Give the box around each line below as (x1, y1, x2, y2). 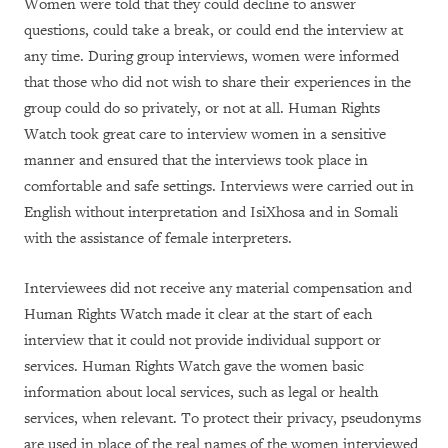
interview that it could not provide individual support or (24, 331, 381, 350)
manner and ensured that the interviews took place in (24, 151, 368, 170)
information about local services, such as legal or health (24, 383, 378, 402)
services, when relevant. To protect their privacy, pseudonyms (24, 409, 421, 428)
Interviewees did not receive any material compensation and (24, 279, 412, 298)
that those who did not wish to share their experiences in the (24, 73, 411, 92)
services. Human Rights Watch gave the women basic (24, 357, 364, 376)
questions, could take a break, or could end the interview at (24, 21, 403, 40)
